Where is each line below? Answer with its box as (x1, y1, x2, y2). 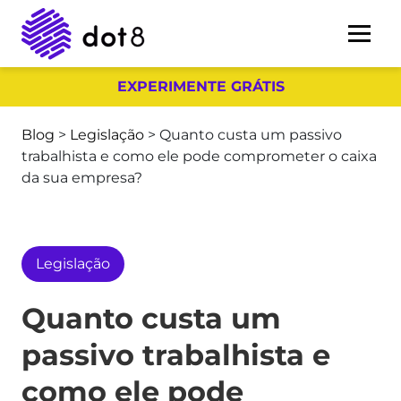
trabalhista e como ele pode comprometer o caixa (21, 148, 377, 165)
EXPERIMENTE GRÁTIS (116, 78, 285, 95)
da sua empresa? (21, 169, 142, 186)
